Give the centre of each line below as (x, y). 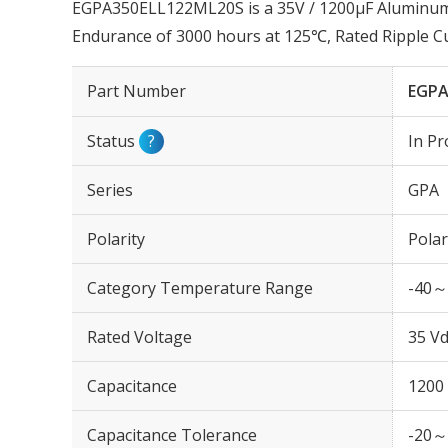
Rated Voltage (139, 337)
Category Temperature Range (200, 288)
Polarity (116, 239)
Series (110, 190)
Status (113, 141)
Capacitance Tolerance (172, 435)
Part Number (136, 91)
